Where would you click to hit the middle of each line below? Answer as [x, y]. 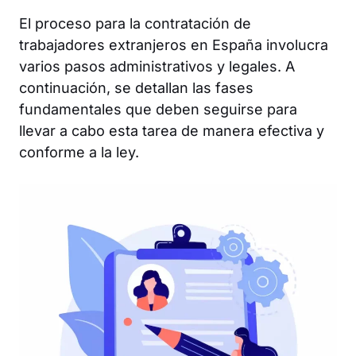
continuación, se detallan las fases [136, 87]
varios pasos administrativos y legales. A [157, 66]
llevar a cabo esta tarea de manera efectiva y [172, 130]
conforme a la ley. [79, 152]
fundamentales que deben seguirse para [158, 109]
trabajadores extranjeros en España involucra [174, 44]
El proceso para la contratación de [135, 23]
